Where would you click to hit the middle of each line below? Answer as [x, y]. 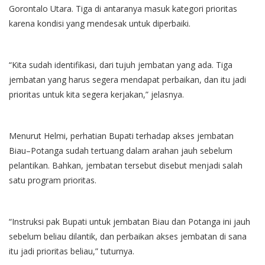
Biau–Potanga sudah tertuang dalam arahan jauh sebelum [121, 150]
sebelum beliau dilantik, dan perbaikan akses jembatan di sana [128, 236]
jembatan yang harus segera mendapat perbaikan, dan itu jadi [127, 79]
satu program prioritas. [53, 180]
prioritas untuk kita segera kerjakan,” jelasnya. [96, 94]
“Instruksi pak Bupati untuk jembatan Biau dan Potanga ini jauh [130, 221]
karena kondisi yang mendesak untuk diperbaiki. [100, 23]
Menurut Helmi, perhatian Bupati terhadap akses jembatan [121, 135]
